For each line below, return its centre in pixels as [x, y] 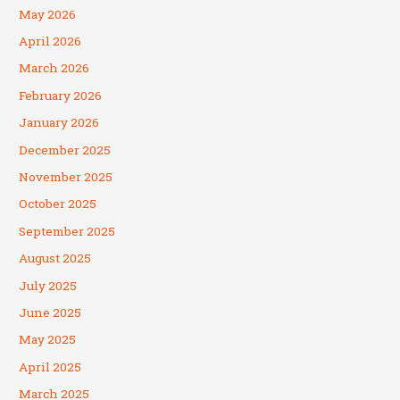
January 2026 [59, 123]
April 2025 [50, 367]
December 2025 [65, 150]
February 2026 [61, 95]
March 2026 [54, 68]
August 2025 [55, 258]
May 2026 [48, 14]
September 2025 [67, 231]
